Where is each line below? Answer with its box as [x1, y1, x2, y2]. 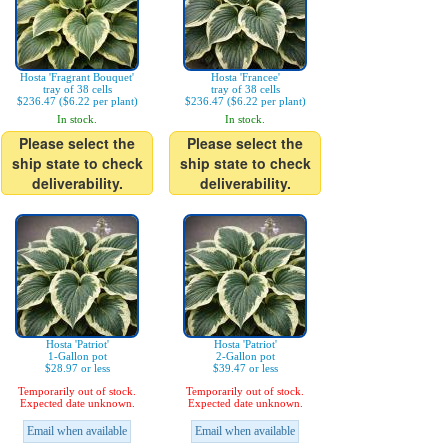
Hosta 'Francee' [210, 71, 280, 84]
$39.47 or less [212, 362, 278, 375]
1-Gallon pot [47, 350, 107, 363]
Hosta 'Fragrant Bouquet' [20, 71, 134, 84]
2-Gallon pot [215, 350, 275, 363]
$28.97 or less [44, 362, 110, 375]
